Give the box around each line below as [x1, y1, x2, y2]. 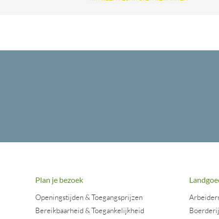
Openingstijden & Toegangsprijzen [35, 193, 143, 202]
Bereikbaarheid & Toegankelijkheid [35, 206, 144, 215]
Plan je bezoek [35, 175, 83, 184]
